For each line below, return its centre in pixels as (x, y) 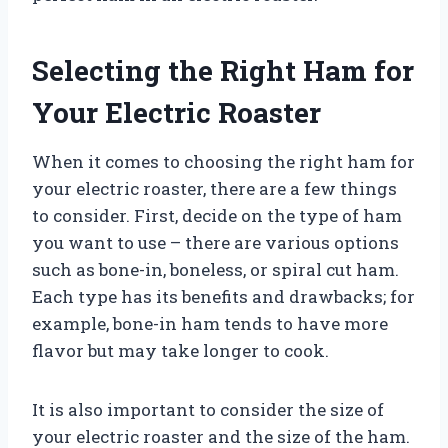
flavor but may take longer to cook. (180, 350)
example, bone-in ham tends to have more (210, 323)
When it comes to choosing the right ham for (223, 161)
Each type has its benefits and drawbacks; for (223, 296)
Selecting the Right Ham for (223, 70)
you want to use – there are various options (215, 242)
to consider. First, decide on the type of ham (217, 215)
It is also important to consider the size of (208, 409)
